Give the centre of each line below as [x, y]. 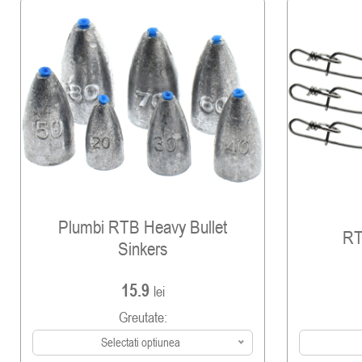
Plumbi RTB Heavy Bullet [143, 226]
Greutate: [143, 318]
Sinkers [143, 248]
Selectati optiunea [141, 343]
